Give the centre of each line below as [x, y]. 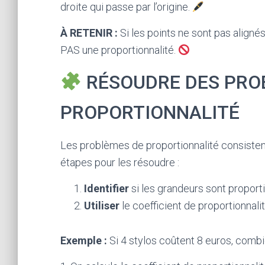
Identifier [106, 188]
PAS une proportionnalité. [119, 50]
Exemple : [84, 240]
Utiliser [102, 206]
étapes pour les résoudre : [120, 162]
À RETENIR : [89, 33]
